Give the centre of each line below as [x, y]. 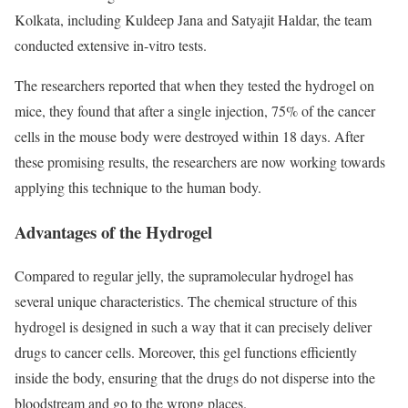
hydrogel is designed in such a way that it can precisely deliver [193, 327]
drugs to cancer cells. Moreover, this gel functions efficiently [186, 352]
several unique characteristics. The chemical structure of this [186, 301]
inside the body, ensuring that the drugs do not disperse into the [195, 378]
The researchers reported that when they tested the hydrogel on [194, 85]
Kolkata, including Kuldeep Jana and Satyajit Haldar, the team [193, 19]
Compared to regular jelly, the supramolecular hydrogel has [184, 276]
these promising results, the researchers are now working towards [200, 161]
